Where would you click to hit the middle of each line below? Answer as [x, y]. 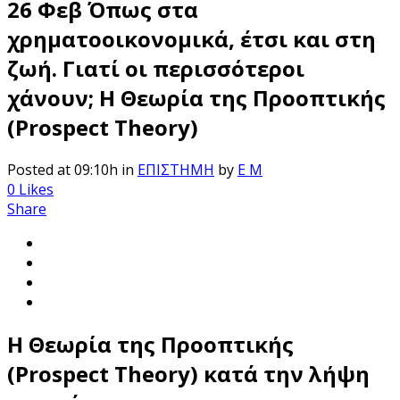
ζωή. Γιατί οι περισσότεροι [156, 68]
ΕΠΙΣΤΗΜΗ [176, 169]
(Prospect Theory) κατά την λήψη [188, 373]
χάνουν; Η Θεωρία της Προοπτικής [196, 97]
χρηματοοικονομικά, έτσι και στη [192, 38]
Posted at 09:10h [62, 169]
